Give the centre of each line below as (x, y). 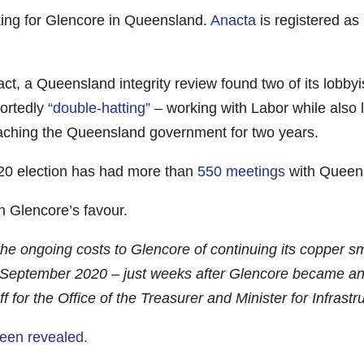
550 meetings (242, 171)
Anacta (234, 20)
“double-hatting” (100, 108)
